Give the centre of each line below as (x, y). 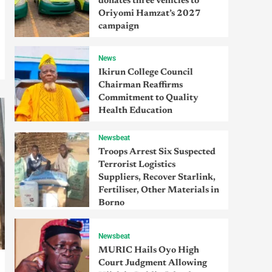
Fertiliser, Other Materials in (158, 190)
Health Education (135, 110)
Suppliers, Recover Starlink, (157, 177)
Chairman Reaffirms (140, 85)
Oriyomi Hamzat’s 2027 (149, 14)
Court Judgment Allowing (152, 263)
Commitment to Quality (148, 98)
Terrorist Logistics (137, 165)
